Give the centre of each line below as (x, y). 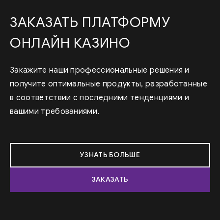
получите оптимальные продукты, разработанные (109, 84)
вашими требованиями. (55, 111)
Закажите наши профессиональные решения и (100, 70)
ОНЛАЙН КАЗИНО (70, 43)
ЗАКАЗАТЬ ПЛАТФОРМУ (90, 22)
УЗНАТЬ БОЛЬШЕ (110, 155)
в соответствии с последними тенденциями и (100, 97)
